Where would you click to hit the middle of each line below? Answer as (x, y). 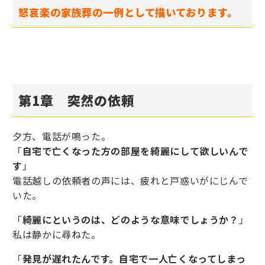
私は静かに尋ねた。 (57, 235)
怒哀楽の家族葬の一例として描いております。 (128, 12)
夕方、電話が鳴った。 (62, 136)
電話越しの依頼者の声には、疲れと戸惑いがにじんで (130, 181)
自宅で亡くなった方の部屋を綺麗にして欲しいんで (135, 151)
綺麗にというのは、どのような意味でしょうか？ (130, 220)
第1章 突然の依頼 (77, 100)
